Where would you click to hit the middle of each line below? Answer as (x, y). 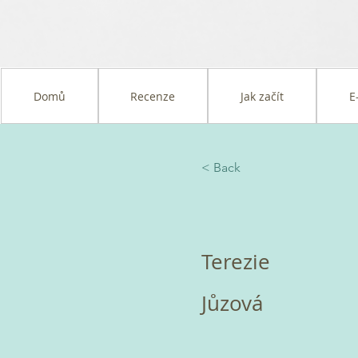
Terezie (236, 262)
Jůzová (232, 304)
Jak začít (263, 96)
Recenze (153, 96)
